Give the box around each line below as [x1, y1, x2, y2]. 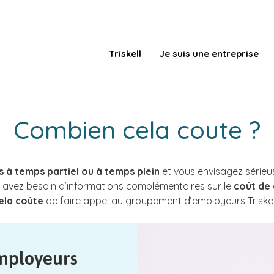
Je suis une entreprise [159, 47, 259, 59]
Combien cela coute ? [13, 114, 261, 145]
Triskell [108, 47, 141, 59]
